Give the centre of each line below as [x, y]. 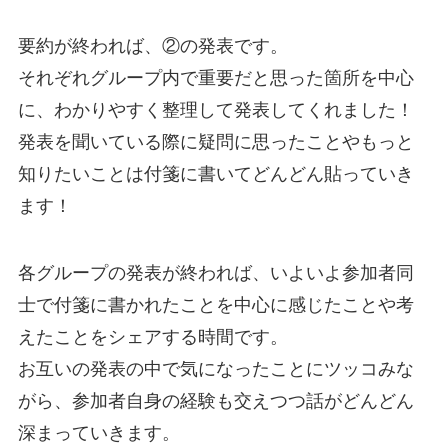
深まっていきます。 [98, 433]
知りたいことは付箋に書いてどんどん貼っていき [215, 173]
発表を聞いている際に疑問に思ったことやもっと [215, 141]
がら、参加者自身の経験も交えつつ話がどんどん [215, 401]
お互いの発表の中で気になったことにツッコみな [215, 369]
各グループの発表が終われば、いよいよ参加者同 [215, 273]
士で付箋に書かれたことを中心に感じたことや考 [215, 305]
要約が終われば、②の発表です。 [152, 45]
